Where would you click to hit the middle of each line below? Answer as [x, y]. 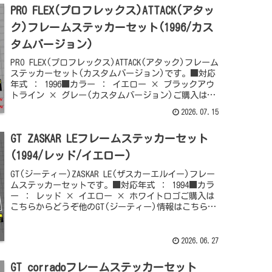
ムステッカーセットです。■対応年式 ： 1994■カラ [113, 185]
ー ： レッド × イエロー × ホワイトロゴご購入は [113, 195]
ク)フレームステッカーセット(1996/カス [112, 27]
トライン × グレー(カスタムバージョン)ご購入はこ [113, 95]
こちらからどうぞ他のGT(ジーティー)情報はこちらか [114, 206]
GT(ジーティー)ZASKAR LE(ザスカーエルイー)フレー [113, 174]
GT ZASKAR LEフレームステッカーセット [110, 139]
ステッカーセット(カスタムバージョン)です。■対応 [113, 73]
